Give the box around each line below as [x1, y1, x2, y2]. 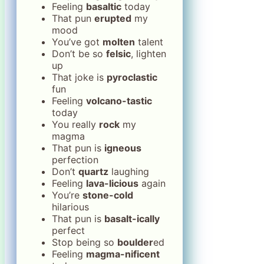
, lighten [131, 47, 166, 60]
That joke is [52, 71, 107, 83]
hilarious [52, 200, 89, 213]
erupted [94, 12, 131, 24]
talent [135, 35, 163, 48]
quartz [78, 165, 108, 177]
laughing [108, 165, 149, 177]
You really [52, 118, 99, 130]
